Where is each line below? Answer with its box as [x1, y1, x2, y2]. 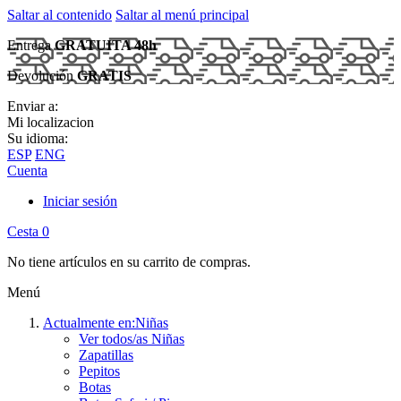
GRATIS [77, 68, 132, 83]
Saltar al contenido [7, 7, 112, 22]
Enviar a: [7, 98, 58, 114]
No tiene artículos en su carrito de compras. [7, 254, 251, 269]
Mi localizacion [7, 115, 94, 130]
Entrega [7, 38, 55, 53]
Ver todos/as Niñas [79, 331, 184, 346]
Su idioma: [7, 131, 68, 146]
